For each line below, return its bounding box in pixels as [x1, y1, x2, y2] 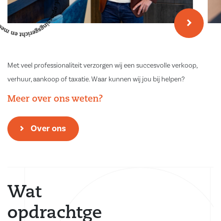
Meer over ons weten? [7, 94, 103, 104]
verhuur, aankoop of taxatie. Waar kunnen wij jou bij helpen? [7, 74, 184, 84]
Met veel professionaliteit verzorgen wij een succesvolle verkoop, [7, 61, 197, 70]
